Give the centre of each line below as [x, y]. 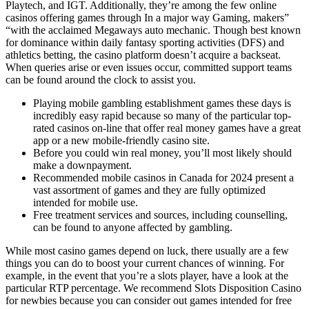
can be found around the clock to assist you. [101, 79]
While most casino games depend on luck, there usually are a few [147, 250]
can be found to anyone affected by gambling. [133, 227]
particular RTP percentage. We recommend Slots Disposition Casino [153, 288]
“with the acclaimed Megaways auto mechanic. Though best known [153, 30]
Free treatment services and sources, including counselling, [160, 215]
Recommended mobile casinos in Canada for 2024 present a [163, 177]
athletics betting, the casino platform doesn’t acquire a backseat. [143, 54]
